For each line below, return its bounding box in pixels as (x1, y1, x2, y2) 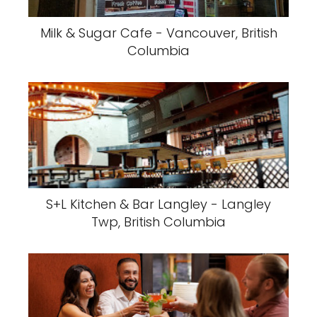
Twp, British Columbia (91, 213, 226, 231)
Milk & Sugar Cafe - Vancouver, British (40, 24, 277, 42)
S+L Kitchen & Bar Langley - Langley (46, 195, 271, 214)
